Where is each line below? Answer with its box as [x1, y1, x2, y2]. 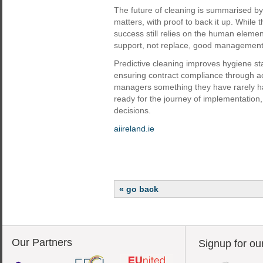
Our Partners [12, 237, 72, 248]
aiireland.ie [114, 124, 154, 133]
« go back [119, 184, 159, 194]
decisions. [114, 106, 151, 115]
